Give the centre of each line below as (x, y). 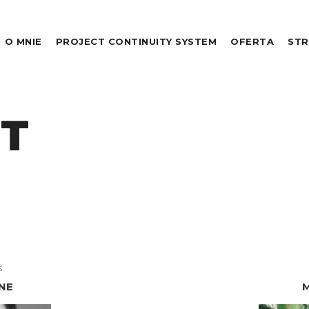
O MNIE (23, 41)
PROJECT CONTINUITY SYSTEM (136, 41)
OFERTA (252, 41)
